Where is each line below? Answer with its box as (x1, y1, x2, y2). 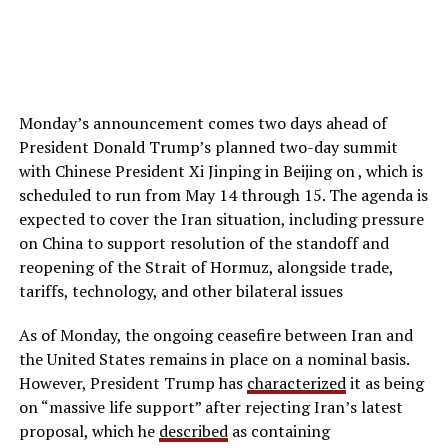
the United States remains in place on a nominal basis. (18, 347, 409, 370)
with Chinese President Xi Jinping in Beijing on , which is (18, 159, 423, 182)
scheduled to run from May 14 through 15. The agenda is (18, 183, 428, 206)
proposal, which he (18, 419, 159, 442)
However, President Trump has (18, 371, 247, 394)
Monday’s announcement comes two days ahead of (18, 111, 387, 134)
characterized (246, 371, 346, 394)
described (158, 419, 228, 442)
